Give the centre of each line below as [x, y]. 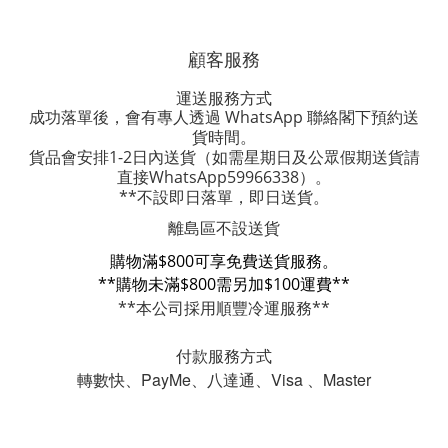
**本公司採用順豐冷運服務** [224, 308]
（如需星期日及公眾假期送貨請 [307, 157]
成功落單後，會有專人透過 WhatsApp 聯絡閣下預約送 [224, 117]
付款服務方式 [224, 355]
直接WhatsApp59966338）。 [224, 177]
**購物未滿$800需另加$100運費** [224, 284]
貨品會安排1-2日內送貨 [112, 157]
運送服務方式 [224, 97]
